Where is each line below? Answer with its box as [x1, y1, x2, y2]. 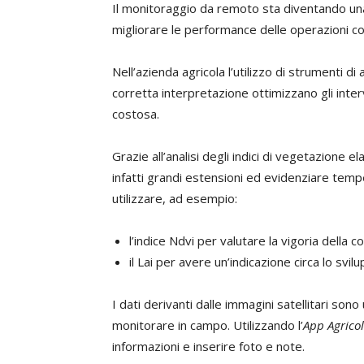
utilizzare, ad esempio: [112, 190, 237, 206]
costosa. [112, 106, 159, 122]
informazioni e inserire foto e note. [112, 338, 305, 354]
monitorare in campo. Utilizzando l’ [112, 317, 303, 333]
